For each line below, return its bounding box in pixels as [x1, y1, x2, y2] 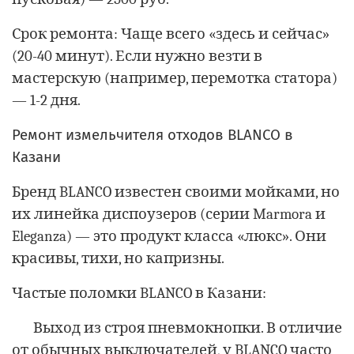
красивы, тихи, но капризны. [12, 249, 224, 267]
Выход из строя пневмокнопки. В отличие [33, 318, 342, 337]
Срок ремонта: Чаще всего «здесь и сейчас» [12, 24, 330, 43]
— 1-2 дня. [12, 91, 81, 109]
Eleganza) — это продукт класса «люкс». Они [12, 227, 326, 245]
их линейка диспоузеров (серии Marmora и [12, 205, 326, 223]
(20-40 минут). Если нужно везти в [12, 47, 262, 65]
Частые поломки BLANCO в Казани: [12, 284, 266, 302]
